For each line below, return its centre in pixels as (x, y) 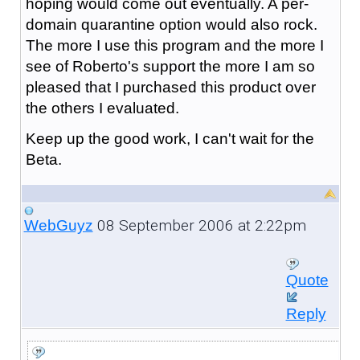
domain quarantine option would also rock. (171, 24)
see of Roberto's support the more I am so (170, 66)
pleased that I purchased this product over (170, 87)
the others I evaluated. (102, 108)
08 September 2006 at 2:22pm (199, 225)
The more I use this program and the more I (174, 45)
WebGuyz (58, 225)
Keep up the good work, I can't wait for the (170, 138)
